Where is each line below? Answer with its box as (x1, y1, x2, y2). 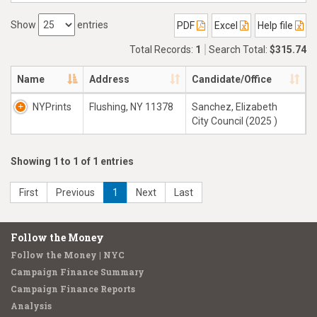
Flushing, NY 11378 (89, 101, 173, 113)
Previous (56, 187, 95, 198)
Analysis (11, 300, 52, 311)
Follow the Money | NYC (11, 249, 125, 260)
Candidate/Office (192, 74, 272, 85)
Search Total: (209, 44, 270, 55)
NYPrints (33, 101, 71, 113)
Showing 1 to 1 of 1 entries (11, 156, 134, 167)
